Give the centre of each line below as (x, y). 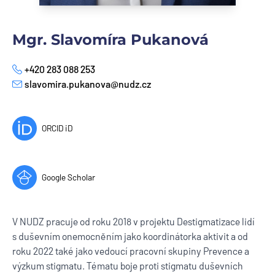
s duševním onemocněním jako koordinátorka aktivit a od (130, 236)
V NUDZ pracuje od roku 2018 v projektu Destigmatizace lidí (134, 221)
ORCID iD (57, 128)
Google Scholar (68, 177)
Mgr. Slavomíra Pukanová (110, 39)
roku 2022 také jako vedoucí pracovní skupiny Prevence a (131, 250)
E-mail (25, 90)
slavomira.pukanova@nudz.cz (88, 83)
